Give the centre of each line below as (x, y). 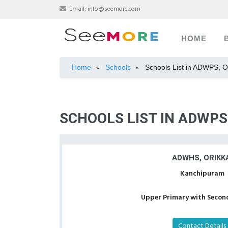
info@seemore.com (114, 9)
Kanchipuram (202, 174)
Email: (78, 9)
